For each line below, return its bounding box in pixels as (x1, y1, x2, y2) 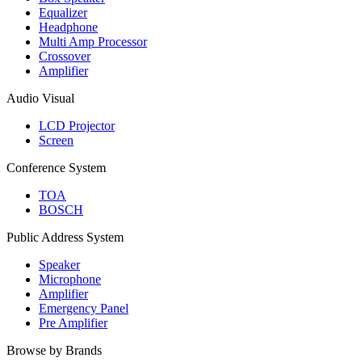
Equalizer (39, 6, 87, 20)
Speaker (39, 258, 80, 272)
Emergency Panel (39, 301, 128, 316)
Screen (39, 133, 74, 148)
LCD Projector (39, 119, 115, 133)
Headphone (39, 20, 98, 35)
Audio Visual (6, 91, 74, 106)
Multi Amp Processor (39, 35, 147, 49)
